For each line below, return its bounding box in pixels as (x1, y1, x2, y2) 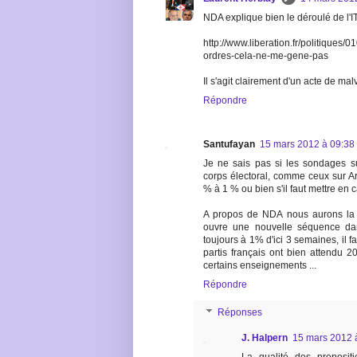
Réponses (218, 307, 263, 319)
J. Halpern (241, 332, 288, 344)
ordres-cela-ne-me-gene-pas (203, 50, 328, 62)
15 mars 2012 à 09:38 (260, 139, 355, 151)
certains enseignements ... (203, 260, 316, 272)
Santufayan (203, 139, 255, 151)
